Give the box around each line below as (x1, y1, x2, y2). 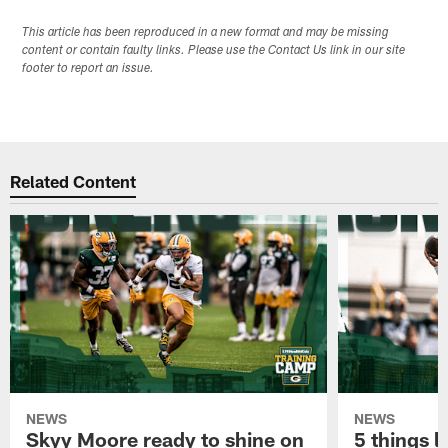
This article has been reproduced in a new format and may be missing (22, 26, 390, 39)
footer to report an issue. (22, 62, 155, 75)
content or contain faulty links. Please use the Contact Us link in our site (22, 44, 406, 57)
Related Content (10, 171, 137, 192)
